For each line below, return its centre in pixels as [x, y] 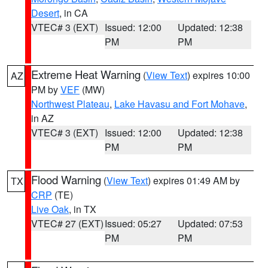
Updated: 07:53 [211, 223]
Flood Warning [66, 179]
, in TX [83, 209]
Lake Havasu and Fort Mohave [179, 104]
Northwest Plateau [70, 104]
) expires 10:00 [219, 75]
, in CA [74, 13]
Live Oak [50, 209]
